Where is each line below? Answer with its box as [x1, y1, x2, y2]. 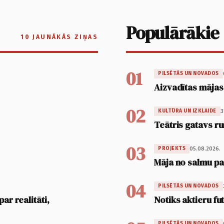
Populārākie [126, 20, 219, 45]
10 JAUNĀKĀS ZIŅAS [20, 33, 98, 41]
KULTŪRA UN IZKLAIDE [158, 108, 216, 114]
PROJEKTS [158, 145, 185, 152]
